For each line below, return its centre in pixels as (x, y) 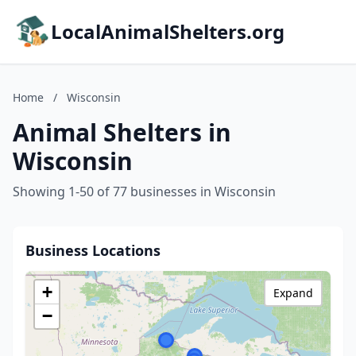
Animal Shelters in (122, 132)
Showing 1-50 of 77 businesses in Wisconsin (144, 192)
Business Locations (93, 250)
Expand (293, 293)
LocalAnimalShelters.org (168, 31)
